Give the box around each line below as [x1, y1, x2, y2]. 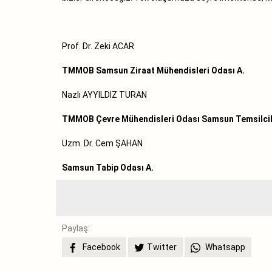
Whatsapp [203, 242, 245, 252]
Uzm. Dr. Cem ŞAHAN [62, 138, 143, 148]
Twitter [147, 242, 177, 252]
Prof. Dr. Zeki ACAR [62, 41, 134, 51]
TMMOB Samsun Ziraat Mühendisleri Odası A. [62, 65, 245, 75]
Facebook [81, 242, 120, 252]
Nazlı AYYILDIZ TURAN [62, 89, 147, 100]
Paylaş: [62, 223, 90, 233]
